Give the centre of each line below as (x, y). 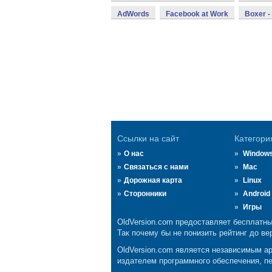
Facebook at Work (197, 14)
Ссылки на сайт (148, 138)
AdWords (133, 14)
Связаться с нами (156, 167)
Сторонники (145, 194)
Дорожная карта (153, 180)
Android (256, 194)
